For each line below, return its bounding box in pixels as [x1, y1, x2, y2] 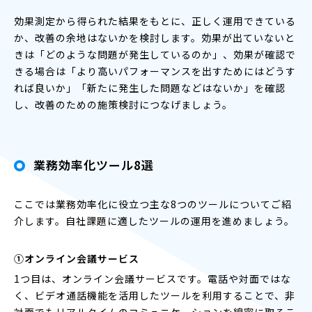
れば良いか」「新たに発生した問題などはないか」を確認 [14, 81, 286, 95]
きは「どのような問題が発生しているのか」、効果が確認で [14, 47, 296, 61]
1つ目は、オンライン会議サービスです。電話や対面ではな [14, 272, 291, 286]
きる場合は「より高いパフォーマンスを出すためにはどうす [14, 64, 296, 78]
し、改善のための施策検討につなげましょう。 [14, 97, 233, 111]
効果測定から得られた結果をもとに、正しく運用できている [14, 14, 296, 28]
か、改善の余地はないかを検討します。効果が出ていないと [14, 31, 295, 45]
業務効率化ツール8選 [33, 156, 154, 173]
